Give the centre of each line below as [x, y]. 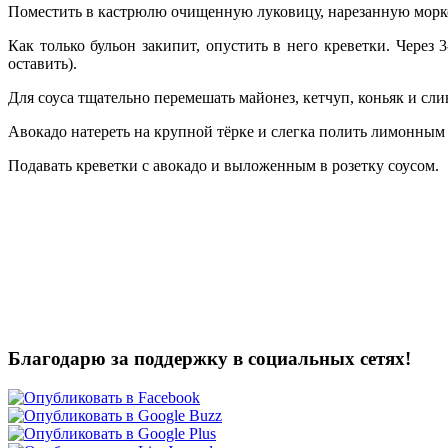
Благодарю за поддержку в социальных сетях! [209, 358]
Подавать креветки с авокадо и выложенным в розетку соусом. [223, 166]
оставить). [42, 64]
